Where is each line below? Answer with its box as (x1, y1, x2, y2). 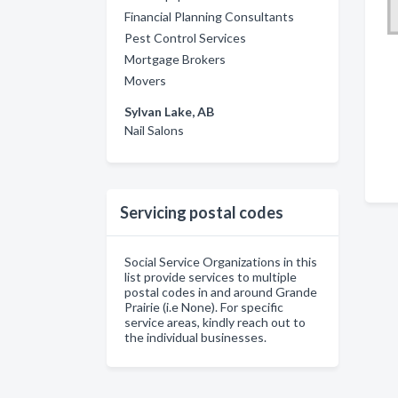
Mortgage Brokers (124, 52, 226, 67)
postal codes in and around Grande (124, 284, 317, 299)
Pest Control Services (124, 30, 246, 45)
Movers (124, 73, 166, 88)
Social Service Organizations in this (124, 254, 317, 269)
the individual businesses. (124, 330, 267, 345)
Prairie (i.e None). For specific (124, 299, 283, 314)
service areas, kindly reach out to (124, 314, 306, 330)
